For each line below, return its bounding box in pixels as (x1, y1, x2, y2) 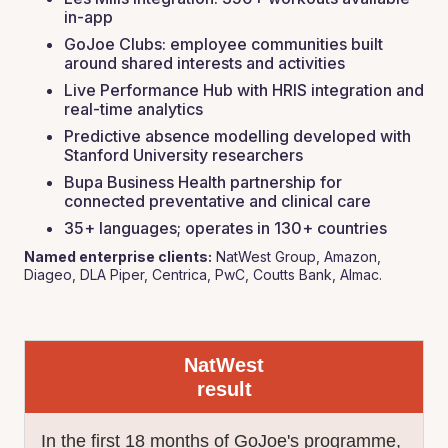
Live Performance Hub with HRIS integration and (64, 80, 424, 100)
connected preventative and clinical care (64, 191, 371, 211)
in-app (64, 7, 113, 27)
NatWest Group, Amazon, (212, 248, 381, 265)
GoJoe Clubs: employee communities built (64, 34, 383, 54)
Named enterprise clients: (24, 248, 212, 265)
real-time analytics (64, 99, 203, 119)
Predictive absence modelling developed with (64, 126, 411, 146)
